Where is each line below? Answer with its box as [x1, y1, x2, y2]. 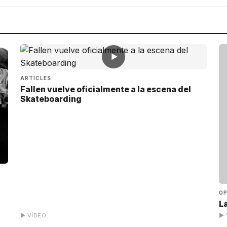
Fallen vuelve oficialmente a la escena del [20, 84, 191, 94]
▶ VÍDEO [20, 212, 47, 219]
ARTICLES [20, 74, 51, 81]
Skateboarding [20, 94, 82, 104]
